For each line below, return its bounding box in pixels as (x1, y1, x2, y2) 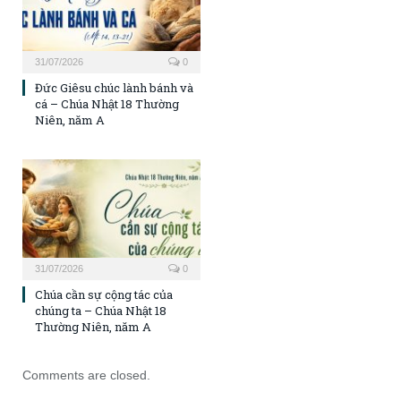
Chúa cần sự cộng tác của (35, 286, 173, 303)
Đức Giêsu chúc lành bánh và (35, 80, 193, 97)
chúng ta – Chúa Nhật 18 (35, 303, 166, 320)
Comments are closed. (22, 368, 150, 383)
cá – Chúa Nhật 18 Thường (35, 96, 179, 113)
